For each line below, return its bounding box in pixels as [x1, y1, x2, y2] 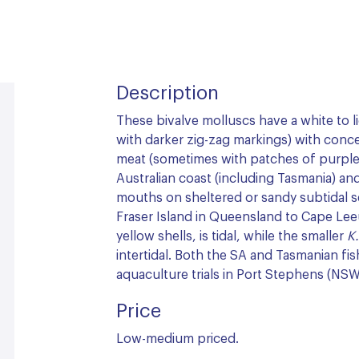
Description [116, 84, 219, 103]
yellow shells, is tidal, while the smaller [116, 230, 347, 243]
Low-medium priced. [116, 333, 239, 345]
